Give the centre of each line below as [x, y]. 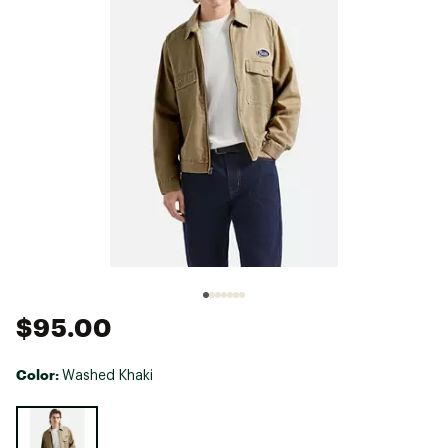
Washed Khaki [107, 375]
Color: [39, 374]
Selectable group [67, 413]
